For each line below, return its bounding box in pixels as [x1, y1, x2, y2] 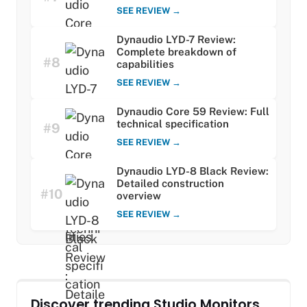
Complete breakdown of [116, 46, 236, 58]
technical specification [116, 118, 229, 130]
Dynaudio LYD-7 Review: [116, 34, 236, 46]
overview [116, 190, 161, 202]
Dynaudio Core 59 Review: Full [116, 106, 269, 118]
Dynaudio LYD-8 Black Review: [116, 165, 269, 177]
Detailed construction [116, 177, 224, 190]
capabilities [116, 58, 174, 71]
